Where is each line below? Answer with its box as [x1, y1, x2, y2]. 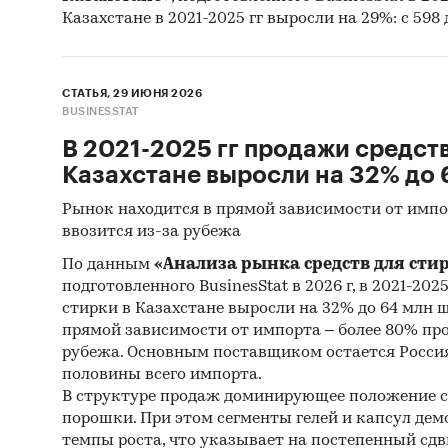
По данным [62, 257, 154, 273]
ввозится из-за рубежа [62, 224, 241, 240]
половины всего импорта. [62, 367, 262, 383]
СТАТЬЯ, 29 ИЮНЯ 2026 [62, 88, 202, 99]
